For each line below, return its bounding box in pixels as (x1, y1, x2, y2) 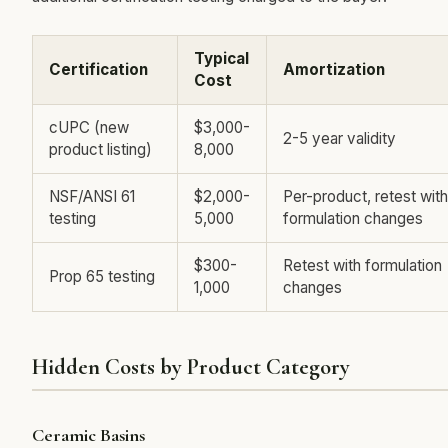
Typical (194, 49, 249, 68)
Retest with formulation (283, 256, 442, 275)
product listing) (49, 140, 152, 159)
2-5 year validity (283, 129, 396, 148)
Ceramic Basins (32, 424, 145, 446)
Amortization (283, 60, 385, 79)
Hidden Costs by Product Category (32, 353, 350, 380)
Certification (49, 60, 148, 79)
